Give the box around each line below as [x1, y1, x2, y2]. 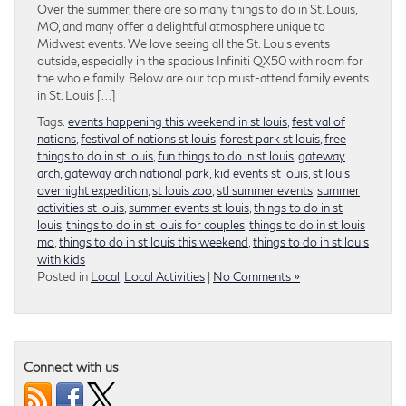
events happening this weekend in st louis [68, 113, 287, 129]
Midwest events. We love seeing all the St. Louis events [37, 35, 330, 51]
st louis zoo [152, 182, 212, 198]
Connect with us [24, 358, 119, 374]
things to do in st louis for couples [66, 217, 245, 232]
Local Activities [124, 268, 205, 284]
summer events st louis [129, 199, 249, 215]
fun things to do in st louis [158, 148, 294, 163]
